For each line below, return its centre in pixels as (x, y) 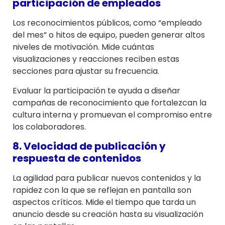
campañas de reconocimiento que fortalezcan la (109, 102)
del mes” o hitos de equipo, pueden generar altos (109, 35)
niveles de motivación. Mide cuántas (83, 47)
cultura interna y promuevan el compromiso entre (112, 115)
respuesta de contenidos (77, 158)
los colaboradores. (49, 127)
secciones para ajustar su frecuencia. (86, 71)
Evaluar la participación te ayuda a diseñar (96, 90)
